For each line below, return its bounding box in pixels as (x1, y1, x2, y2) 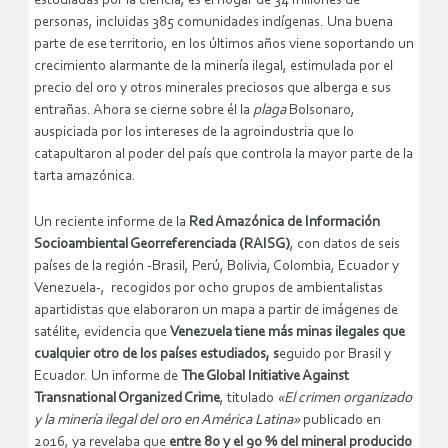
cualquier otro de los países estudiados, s (34, 347, 279, 363)
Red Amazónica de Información (189, 215, 380, 231)
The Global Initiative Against (181, 369, 349, 385)
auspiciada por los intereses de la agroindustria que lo (34, 125, 354, 141)
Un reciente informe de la (34, 215, 189, 231)
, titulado (220, 391, 277, 407)
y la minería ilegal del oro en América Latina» (34, 413, 300, 429)
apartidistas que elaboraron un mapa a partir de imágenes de (34, 303, 398, 319)
